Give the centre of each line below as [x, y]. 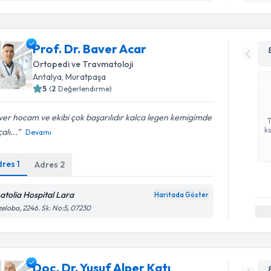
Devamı [39, 132]
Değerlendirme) [85, 89]
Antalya [47, 77]
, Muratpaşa [84, 77]
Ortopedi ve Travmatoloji [83, 64]
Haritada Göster [182, 195]
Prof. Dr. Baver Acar [90, 49]
